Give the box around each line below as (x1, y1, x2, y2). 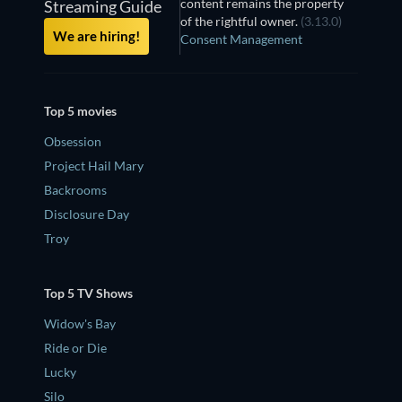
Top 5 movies (44, 102, 117, 118)
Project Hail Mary (44, 157, 144, 173)
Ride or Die (44, 340, 107, 356)
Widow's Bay (44, 316, 116, 332)
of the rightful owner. (180, 13, 301, 30)
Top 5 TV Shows (44, 285, 133, 301)
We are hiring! (53, 28, 140, 45)
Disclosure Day (44, 205, 129, 222)
